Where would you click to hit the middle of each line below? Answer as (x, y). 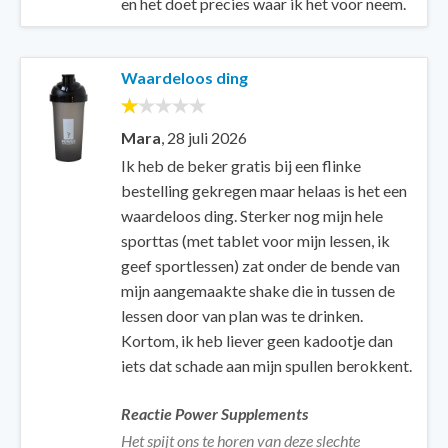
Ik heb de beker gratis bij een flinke (241, 165)
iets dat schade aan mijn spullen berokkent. (266, 365)
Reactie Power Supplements (214, 413)
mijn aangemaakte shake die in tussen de (258, 290)
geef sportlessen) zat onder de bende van (260, 265)
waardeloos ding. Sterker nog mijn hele (252, 215)
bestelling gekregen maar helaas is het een (264, 190)
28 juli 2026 (207, 137)
